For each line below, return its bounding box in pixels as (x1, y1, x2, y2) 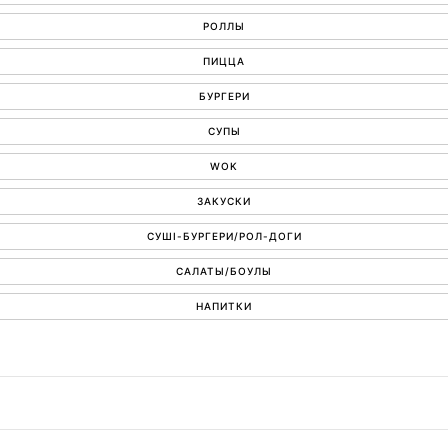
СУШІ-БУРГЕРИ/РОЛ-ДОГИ (146, 230, 302, 242)
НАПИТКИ (196, 300, 252, 312)
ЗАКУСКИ (197, 195, 251, 207)
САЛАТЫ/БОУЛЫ (176, 265, 272, 277)
